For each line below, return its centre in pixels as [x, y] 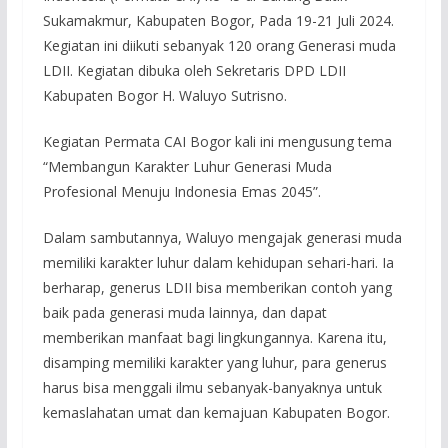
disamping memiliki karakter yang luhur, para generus [214, 362]
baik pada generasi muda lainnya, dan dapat [184, 312]
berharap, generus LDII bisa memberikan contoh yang [217, 287]
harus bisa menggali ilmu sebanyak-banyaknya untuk [212, 387]
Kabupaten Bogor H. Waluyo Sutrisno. [164, 95]
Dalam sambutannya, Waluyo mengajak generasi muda [222, 237]
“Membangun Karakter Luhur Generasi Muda [187, 166]
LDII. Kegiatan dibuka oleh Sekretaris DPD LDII [194, 70]
